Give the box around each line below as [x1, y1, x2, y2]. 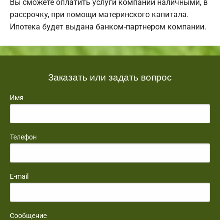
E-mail [10, 172, 28, 181]
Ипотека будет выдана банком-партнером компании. [10, 22, 206, 32]
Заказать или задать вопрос [48, 70, 172, 83]
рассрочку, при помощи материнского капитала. [10, 10, 189, 20]
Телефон [10, 133, 37, 141]
